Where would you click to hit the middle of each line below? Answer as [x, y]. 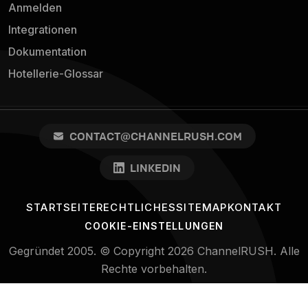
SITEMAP [202, 208]
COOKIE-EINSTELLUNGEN [154, 226]
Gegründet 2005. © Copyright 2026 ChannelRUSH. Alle [154, 251]
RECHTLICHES [136, 208]
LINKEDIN [155, 168]
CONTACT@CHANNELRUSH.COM [155, 136]
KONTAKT [254, 208]
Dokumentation [47, 52]
